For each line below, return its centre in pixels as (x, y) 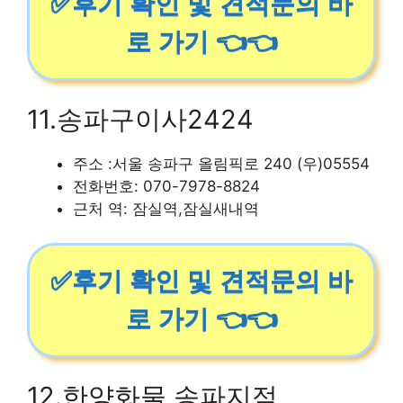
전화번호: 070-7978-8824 (166, 186)
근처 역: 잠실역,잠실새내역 (166, 208)
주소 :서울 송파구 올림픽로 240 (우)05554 (221, 163)
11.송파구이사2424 (140, 119)
